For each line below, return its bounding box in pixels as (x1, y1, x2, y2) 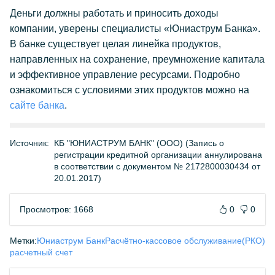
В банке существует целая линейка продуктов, (10, 39, 221, 49)
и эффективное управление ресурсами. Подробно (10, 69, 240, 80)
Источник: (10, 138, 49, 148)
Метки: (10, 236, 37, 246)
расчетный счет (10, 247, 72, 257)
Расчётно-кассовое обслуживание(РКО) (105, 236, 265, 246)
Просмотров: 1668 (20, 204, 93, 214)
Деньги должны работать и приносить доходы (10, 8, 219, 18)
